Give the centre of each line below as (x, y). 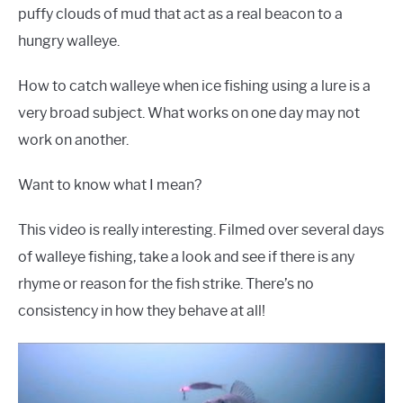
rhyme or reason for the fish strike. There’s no (166, 284)
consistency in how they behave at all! (142, 311)
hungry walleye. (69, 41)
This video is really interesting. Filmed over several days (201, 230)
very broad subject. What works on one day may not (189, 113)
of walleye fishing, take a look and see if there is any (186, 257)
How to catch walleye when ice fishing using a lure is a (194, 86)
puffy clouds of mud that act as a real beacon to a (180, 14)
